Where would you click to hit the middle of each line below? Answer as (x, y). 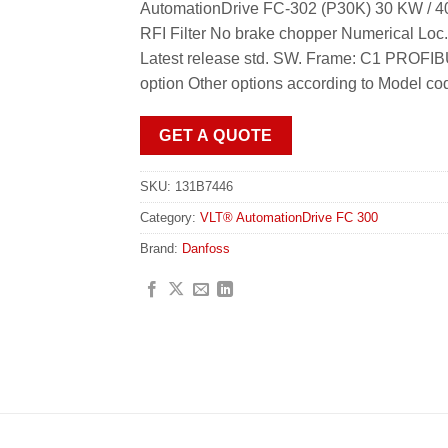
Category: (169, 217)
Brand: (160, 248)
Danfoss (205, 248)
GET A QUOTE (216, 136)
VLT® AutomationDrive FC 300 (288, 217)
